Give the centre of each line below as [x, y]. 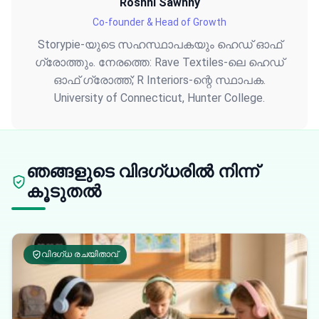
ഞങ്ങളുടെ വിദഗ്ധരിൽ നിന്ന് [142, 172]
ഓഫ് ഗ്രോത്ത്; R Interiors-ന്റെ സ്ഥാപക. [159, 80]
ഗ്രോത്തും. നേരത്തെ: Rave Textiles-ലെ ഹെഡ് [159, 62]
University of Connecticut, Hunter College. [159, 98]
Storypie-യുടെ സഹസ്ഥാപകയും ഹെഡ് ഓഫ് [159, 45]
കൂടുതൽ [64, 192]
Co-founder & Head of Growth [159, 22]
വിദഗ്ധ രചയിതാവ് [80, 254]
